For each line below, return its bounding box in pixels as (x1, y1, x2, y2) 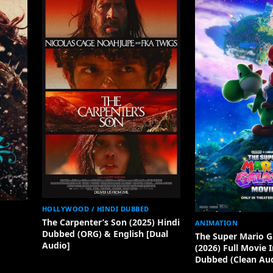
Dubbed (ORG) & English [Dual (41, 227, 168, 239)
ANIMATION (194, 218, 238, 228)
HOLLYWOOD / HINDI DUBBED (41, 204, 149, 213)
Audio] (41, 239, 70, 251)
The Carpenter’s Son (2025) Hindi (41, 216, 180, 228)
